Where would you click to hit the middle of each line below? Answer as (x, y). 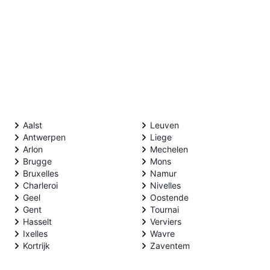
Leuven (165, 125)
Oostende (169, 197)
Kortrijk (36, 245)
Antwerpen (44, 137)
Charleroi (40, 185)
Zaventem (170, 245)
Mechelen (169, 149)
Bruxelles (41, 173)
